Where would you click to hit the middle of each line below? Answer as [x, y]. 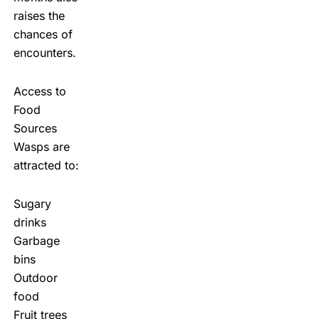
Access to [40, 91]
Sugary [32, 203]
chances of [43, 34]
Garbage [36, 240]
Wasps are [41, 146]
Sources [35, 128]
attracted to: [46, 165]
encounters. [45, 52]
